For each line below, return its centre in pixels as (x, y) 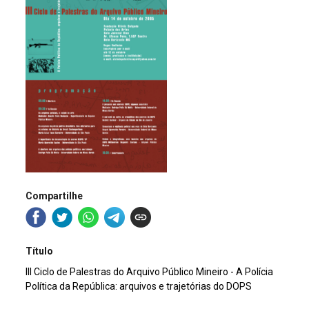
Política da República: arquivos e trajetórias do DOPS (139, 287)
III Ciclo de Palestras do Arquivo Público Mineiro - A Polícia (150, 272)
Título (40, 251)
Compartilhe (54, 196)
